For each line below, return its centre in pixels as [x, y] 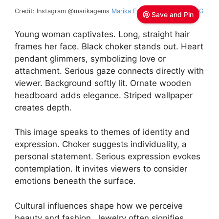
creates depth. [43, 107]
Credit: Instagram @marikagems [63, 11]
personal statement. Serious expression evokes [108, 157]
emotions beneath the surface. [75, 181]
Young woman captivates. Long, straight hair [102, 34]
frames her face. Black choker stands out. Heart [109, 46]
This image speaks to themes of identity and [102, 132]
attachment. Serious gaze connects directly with [109, 71]
